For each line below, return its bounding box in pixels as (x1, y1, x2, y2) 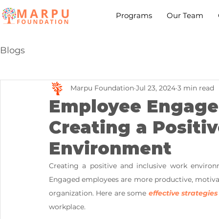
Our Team (167, 11, 204, 20)
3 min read (177, 83, 214, 92)
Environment (49, 138, 172, 159)
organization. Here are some (49, 189, 147, 197)
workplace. (49, 202, 86, 211)
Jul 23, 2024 (136, 83, 175, 92)
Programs (116, 11, 153, 20)
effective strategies (146, 189, 218, 197)
